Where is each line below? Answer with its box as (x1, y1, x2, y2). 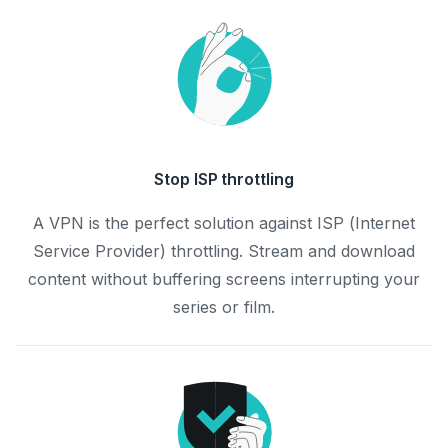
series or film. (173, 297, 275, 317)
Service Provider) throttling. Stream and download (33, 241, 415, 261)
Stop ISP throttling (153, 169, 295, 189)
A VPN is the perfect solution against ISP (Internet (33, 213, 415, 233)
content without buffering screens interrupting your (28, 269, 420, 289)
